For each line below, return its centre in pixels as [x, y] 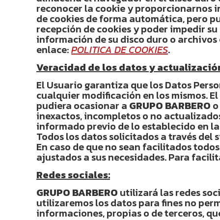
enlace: [54, 50]
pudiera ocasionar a [83, 106]
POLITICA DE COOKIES [120, 50]
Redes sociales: [73, 175]
